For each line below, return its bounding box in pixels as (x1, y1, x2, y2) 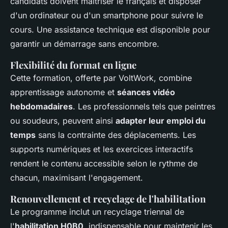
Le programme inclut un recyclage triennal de (10, 207, 184, 217)
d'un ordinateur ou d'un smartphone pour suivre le (10, 10, 203, 21)
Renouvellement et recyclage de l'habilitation (10, 192, 206, 206)
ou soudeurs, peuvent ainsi (10, 116, 116, 126)
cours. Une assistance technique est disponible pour (10, 24, 210, 35)
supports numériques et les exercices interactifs (10, 144, 193, 155)
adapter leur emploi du (116, 116, 206, 126)
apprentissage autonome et (10, 87, 117, 98)
